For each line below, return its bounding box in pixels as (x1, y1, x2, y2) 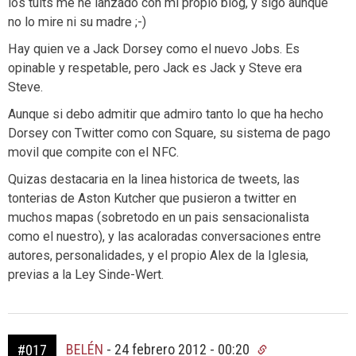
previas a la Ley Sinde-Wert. (8, 266, 164, 282)
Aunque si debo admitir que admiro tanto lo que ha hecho (8, 106, 323, 122)
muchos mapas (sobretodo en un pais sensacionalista (8, 209, 309, 225)
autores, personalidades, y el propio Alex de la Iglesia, (8, 247, 308, 263)
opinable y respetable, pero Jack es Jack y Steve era (8, 60, 302, 75)
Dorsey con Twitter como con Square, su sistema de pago (8, 125, 331, 141)
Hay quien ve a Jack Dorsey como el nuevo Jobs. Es (8, 41, 300, 56)
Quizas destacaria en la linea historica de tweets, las (8, 171, 300, 187)
